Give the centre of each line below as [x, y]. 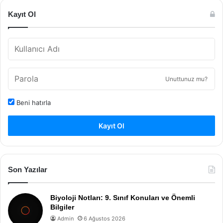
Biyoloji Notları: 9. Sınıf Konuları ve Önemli [123, 198]
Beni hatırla [33, 103]
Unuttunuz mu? [186, 79]
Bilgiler [62, 207]
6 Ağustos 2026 [105, 219]
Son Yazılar [28, 169]
